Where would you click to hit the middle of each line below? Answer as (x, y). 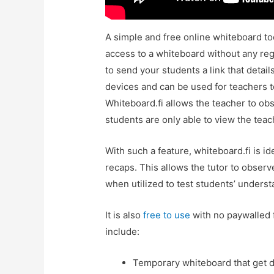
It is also (124, 215)
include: (123, 231)
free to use (167, 215)
